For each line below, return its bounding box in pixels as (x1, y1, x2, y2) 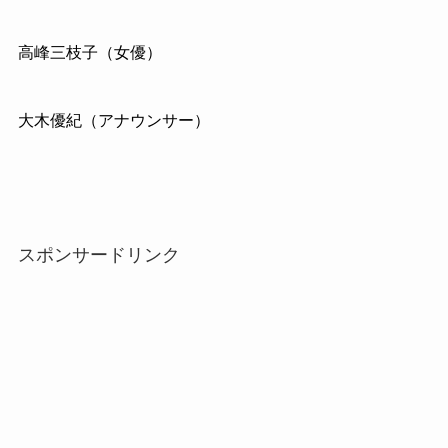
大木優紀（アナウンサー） (17, 111, 210, 129)
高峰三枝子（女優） (17, 43, 162, 61)
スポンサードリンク (17, 245, 180, 266)
